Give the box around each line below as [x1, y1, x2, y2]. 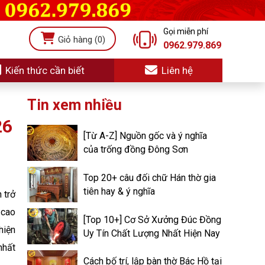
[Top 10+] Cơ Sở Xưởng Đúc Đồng [83, 214, 221, 225]
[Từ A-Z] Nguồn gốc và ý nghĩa [83, 130, 207, 142]
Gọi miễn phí [163, 27, 208, 36]
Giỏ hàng [55, 34, 95, 45]
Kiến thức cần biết [2, 64, 85, 76]
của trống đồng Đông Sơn [83, 144, 188, 156]
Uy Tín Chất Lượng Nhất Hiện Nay [83, 227, 220, 239]
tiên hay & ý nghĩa [83, 186, 155, 198]
